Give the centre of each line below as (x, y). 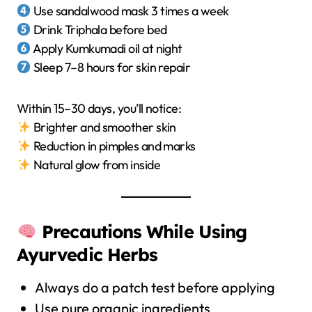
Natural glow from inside (95, 164)
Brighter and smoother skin (103, 127)
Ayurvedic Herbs (87, 254)
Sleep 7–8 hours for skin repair (111, 67)
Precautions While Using (145, 231)
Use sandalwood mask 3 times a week (130, 10)
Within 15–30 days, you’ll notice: (99, 108)
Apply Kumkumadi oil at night (107, 48)
